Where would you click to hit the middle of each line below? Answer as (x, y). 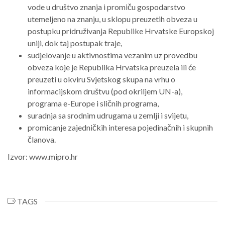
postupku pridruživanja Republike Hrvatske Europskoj (121, 31)
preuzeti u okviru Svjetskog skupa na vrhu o (101, 79)
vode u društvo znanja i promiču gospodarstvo (106, 7)
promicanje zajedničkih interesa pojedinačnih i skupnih (120, 127)
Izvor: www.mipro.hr (43, 156)
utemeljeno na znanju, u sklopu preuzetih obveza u (113, 19)
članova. (42, 139)
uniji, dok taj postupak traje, (75, 43)
